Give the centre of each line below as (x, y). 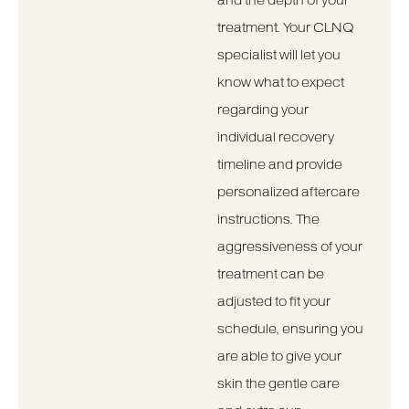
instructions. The (268, 219)
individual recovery (275, 137)
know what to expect (280, 82)
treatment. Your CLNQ (285, 27)
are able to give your (279, 356)
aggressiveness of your (289, 246)
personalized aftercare (288, 192)
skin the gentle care (278, 383)
